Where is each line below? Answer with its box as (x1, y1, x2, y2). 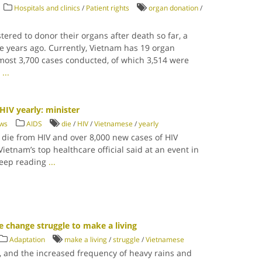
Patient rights (86, 3, 130, 13)
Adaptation (9, 235, 46, 244)
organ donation (149, 3, 199, 13)
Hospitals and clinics (14, 3, 81, 13)
